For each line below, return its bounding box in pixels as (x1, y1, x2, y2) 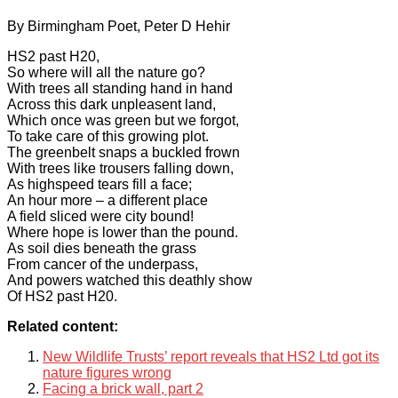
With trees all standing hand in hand (7, 80, 233, 96)
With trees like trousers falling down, (7, 160, 234, 176)
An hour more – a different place (7, 192, 208, 208)
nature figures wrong (43, 364, 171, 380)
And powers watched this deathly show (7, 272, 252, 288)
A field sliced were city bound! (7, 208, 194, 224)
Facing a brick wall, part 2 (43, 380, 203, 396)
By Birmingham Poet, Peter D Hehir (7, 18, 230, 34)
